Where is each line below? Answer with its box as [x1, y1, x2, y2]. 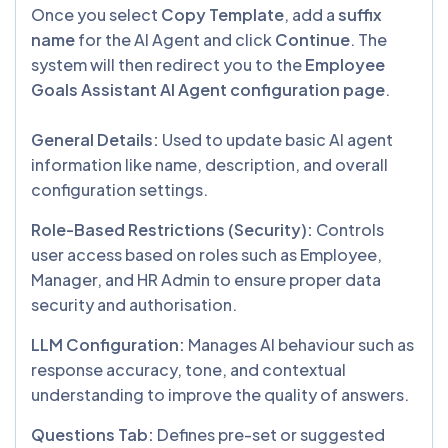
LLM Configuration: [31, 333, 185, 355]
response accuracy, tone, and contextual [31, 358, 346, 380]
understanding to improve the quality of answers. [31, 383, 415, 405]
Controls [313, 218, 384, 240]
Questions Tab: [31, 423, 154, 445]
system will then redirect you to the [31, 53, 305, 75]
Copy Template [161, 3, 284, 25]
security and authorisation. [31, 293, 243, 315]
